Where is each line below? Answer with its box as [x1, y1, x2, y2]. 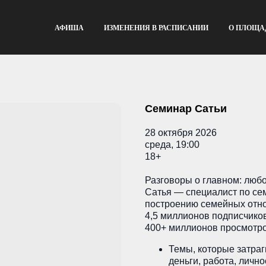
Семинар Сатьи [145, 103, 227, 115]
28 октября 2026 [145, 128, 217, 138]
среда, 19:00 [145, 140, 199, 150]
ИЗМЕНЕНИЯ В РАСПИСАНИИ [104, 24, 208, 32]
